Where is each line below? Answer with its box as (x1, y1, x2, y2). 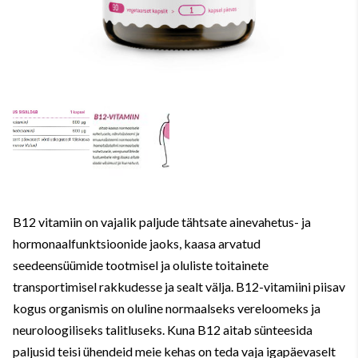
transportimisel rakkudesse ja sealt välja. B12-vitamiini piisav (13, 279, 345, 294)
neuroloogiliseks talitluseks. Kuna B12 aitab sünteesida (13, 322, 312, 337)
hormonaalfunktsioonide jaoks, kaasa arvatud (13, 236, 261, 251)
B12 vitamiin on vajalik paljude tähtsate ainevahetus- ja (13, 214, 311, 229)
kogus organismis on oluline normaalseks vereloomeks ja (13, 300, 320, 316)
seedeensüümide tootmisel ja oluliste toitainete (13, 257, 268, 272)
